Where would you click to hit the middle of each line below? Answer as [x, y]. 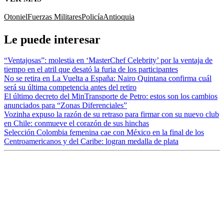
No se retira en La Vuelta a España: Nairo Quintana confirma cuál [108, 78]
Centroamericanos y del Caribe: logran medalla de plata [91, 141]
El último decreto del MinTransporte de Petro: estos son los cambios [111, 96]
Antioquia [119, 16]
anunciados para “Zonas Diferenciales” [65, 105]
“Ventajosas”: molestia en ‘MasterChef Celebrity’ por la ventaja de [108, 60]
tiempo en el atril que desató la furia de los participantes [91, 69]
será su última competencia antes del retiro [70, 87]
